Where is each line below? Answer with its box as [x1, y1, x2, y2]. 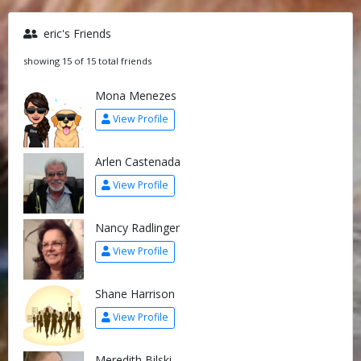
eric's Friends [39, 25, 111, 41]
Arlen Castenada [94, 153, 180, 169]
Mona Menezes [94, 87, 176, 103]
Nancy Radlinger [94, 219, 180, 235]
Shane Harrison [94, 285, 175, 301]
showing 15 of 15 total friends [23, 54, 151, 67]
